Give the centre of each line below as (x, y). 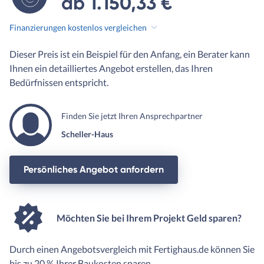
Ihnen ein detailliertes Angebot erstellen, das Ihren (111, 68)
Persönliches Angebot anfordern (94, 170)
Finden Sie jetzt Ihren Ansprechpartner (132, 116)
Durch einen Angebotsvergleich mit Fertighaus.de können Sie (132, 249)
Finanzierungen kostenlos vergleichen (78, 27)
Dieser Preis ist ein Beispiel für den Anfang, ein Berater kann (130, 54)
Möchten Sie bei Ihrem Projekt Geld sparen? (149, 217)
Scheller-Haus (87, 134)
